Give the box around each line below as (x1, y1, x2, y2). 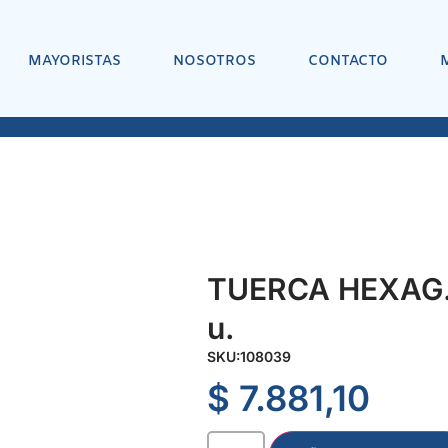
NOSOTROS (172, 51, 256, 71)
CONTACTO (307, 51, 388, 71)
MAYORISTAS (27, 51, 121, 71)
